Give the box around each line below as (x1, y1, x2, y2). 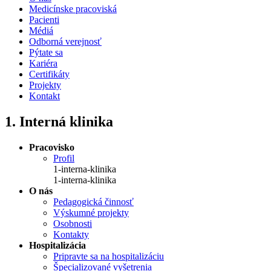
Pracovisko (29, 142, 74, 152)
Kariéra (29, 58, 57, 68)
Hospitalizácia (29, 240, 86, 250)
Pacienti (29, 15, 59, 25)
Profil (53, 152, 74, 163)
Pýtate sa (29, 47, 63, 57)
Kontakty (53, 229, 89, 240)
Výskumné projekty (53, 207, 129, 218)
